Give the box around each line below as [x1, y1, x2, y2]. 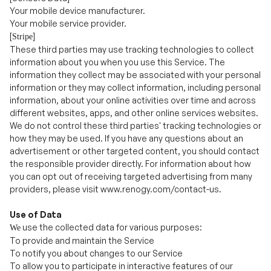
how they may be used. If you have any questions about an [10, 86, 243, 96]
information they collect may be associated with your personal [10, 22, 261, 33]
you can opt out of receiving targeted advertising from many [10, 124, 252, 134]
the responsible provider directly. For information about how [10, 111, 251, 122]
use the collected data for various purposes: [21, 175, 202, 185]
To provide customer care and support [10, 240, 166, 250]
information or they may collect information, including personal [10, 35, 261, 45]
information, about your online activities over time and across [10, 48, 256, 58]
